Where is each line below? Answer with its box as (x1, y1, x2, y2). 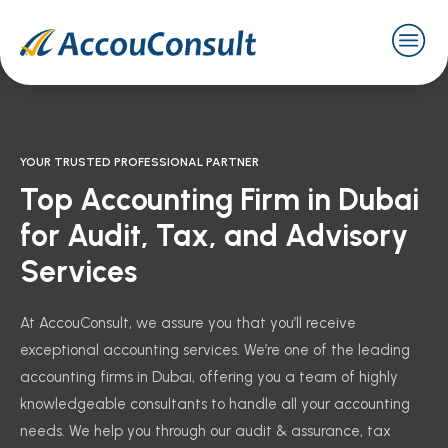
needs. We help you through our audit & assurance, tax (20, 421, 391, 440)
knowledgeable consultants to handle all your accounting (20, 394, 410, 413)
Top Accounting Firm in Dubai (20, 180, 419, 218)
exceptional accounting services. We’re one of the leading (20, 340, 410, 359)
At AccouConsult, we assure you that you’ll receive (20, 313, 356, 332)
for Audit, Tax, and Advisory (20, 216, 408, 254)
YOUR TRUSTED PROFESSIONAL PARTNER (20, 154, 259, 169)
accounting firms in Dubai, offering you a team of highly (20, 367, 398, 386)
